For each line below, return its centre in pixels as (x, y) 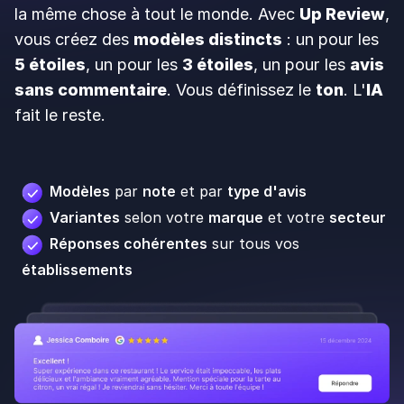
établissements (77, 270)
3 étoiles (218, 65)
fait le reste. (60, 115)
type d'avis (267, 192)
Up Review (342, 14)
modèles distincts (208, 40)
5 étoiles (50, 65)
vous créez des (74, 40)
